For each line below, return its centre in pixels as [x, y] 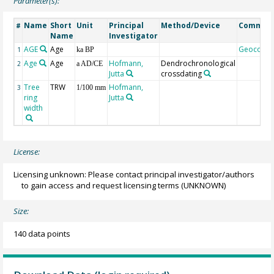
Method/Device [191, 25]
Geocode [255, 49]
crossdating [182, 73]
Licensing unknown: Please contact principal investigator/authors [134, 174]
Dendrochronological [198, 63]
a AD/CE [90, 63]
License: [27, 152]
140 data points [42, 233]
